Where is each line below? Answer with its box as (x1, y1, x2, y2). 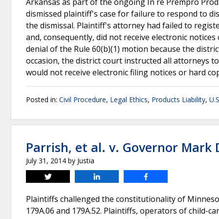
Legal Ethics (110, 95, 148, 104)
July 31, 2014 (26, 156, 66, 165)
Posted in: (26, 95, 59, 104)
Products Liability (152, 95, 205, 104)
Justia (77, 156, 94, 165)
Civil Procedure (59, 95, 106, 104)
